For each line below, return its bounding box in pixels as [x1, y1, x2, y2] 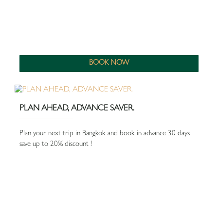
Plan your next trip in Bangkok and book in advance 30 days [19, 130, 190, 138]
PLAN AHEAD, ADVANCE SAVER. [19, 105, 134, 113]
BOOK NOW [89, 60, 129, 67]
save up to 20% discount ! [19, 141, 92, 148]
